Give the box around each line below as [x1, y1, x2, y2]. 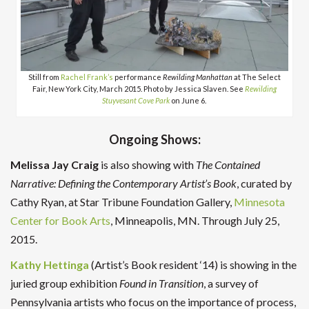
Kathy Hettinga [10, 257, 89, 271]
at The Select [232, 72, 281, 81]
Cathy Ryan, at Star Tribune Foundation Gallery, [10, 195, 234, 208]
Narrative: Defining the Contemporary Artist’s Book [10, 176, 237, 190]
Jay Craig [52, 157, 99, 171]
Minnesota [234, 195, 285, 208]
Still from [28, 72, 61, 81]
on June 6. [170, 95, 207, 105]
